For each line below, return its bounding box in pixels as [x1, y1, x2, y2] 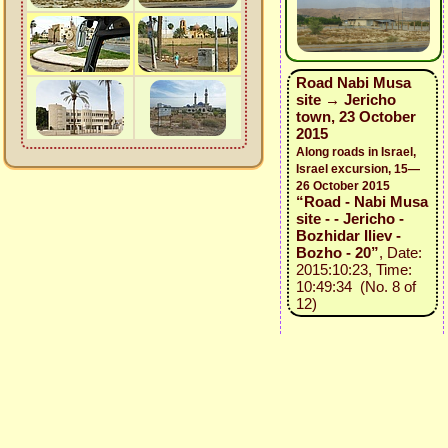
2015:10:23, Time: [295, 261, 412, 278]
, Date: [378, 244, 422, 261]
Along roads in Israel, [295, 145, 416, 159]
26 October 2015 [295, 179, 390, 193]
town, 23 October [295, 108, 416, 125]
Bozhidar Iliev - [295, 227, 401, 244]
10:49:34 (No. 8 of [295, 278, 416, 295]
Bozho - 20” [295, 244, 379, 261]
